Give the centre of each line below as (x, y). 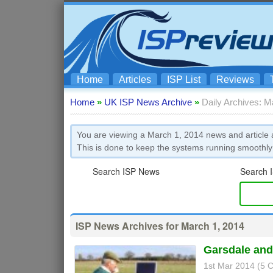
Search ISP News (126, 171)
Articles (135, 80)
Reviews (235, 80)
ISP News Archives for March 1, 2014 (160, 226)
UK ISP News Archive (148, 102)
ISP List (184, 80)
